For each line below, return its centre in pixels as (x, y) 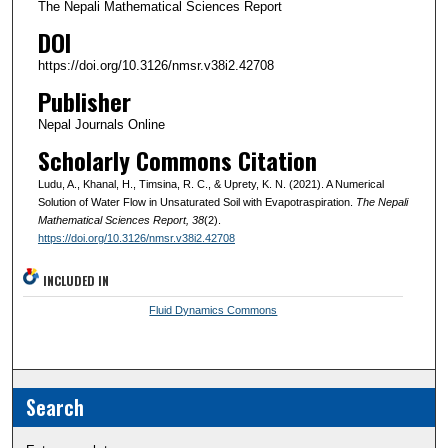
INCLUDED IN (76, 280)
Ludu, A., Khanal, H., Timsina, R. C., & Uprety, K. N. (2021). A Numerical (210, 183)
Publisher (84, 100)
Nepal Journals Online (101, 124)
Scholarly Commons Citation (177, 159)
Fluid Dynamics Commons (213, 309)
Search (55, 407)
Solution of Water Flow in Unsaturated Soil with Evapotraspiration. (196, 201)
